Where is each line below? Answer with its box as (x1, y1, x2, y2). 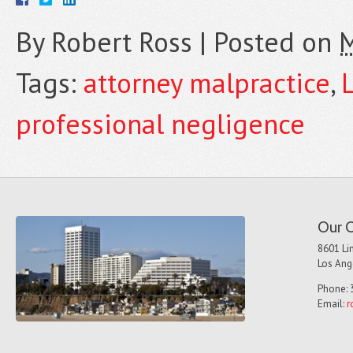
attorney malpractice (84, 65, 330, 101)
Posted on (214, 24, 339, 60)
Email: (317, 297, 347, 311)
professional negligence (16, 106, 305, 142)
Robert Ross (51, 24, 192, 60)
